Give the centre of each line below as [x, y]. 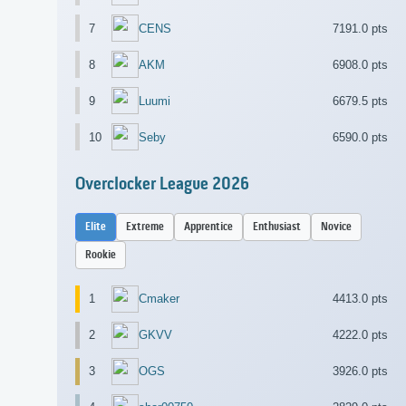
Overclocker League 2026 [162, 184]
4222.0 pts [360, 335]
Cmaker [159, 299]
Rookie [101, 255]
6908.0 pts [360, 64]
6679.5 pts [360, 101]
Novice [336, 227]
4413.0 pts [360, 299]
